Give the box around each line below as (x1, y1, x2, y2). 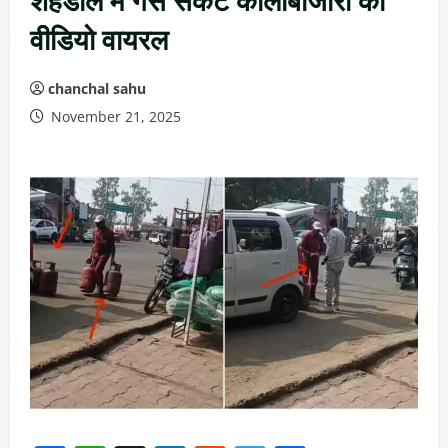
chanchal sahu (48, 79, 146, 98)
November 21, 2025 (47, 107, 181, 126)
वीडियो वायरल (30, 17, 168, 58)
